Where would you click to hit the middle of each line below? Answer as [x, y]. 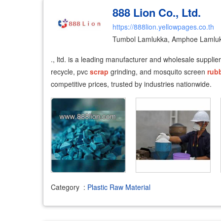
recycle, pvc [70, 71]
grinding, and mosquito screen [158, 71]
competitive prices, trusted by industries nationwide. [131, 84]
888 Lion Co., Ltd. [156, 12]
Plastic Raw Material [119, 187]
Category [65, 187]
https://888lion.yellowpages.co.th [163, 26]
